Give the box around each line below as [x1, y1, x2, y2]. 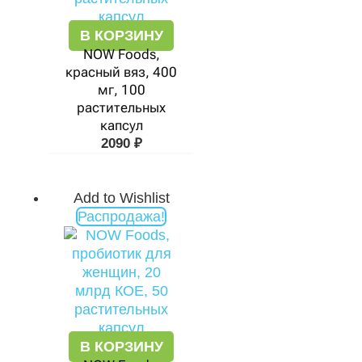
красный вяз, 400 [65, 64, 177, 80]
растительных [77, 99, 166, 116]
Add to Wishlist [73, 190, 170, 206]
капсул [99, 117, 143, 133]
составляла [122, 227, 200, 242]
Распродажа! [78, 208, 165, 225]
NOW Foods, [82, 46, 160, 62]
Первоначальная [122, 190, 235, 205]
